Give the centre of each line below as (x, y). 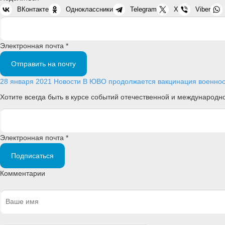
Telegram (143, 9)
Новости (67, 81)
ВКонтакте (33, 9)
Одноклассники (89, 9)
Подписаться (32, 155)
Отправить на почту (43, 64)
